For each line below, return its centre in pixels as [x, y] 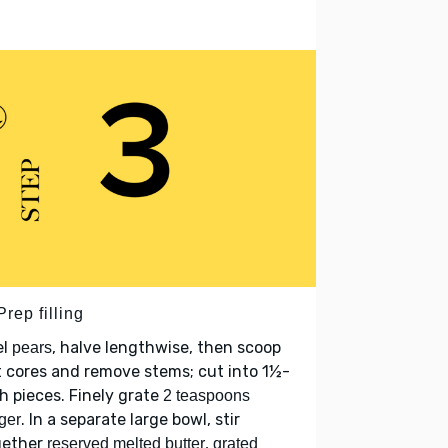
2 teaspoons [206, 396]
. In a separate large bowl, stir [130, 420]
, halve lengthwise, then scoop [166, 348]
